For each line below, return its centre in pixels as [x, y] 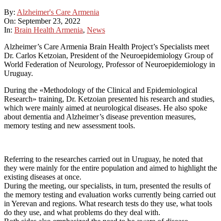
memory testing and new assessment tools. [70, 125]
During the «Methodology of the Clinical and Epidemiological [101, 90]
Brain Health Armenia [49, 30]
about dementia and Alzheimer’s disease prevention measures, [100, 116]
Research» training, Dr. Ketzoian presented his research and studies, [109, 99]
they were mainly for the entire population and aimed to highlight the [110, 168]
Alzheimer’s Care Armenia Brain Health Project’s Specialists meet [107, 46]
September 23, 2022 [49, 21]
